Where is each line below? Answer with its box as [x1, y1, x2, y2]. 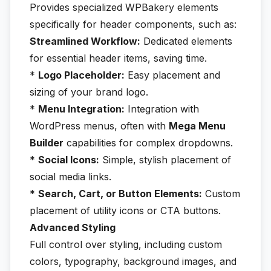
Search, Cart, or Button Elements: [38, 188, 202, 200]
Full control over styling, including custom [30, 238, 222, 250]
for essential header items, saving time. [30, 52, 207, 64]
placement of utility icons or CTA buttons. [30, 204, 221, 217]
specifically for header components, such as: [30, 18, 237, 30]
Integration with [125, 103, 199, 115]
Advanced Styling [30, 221, 116, 233]
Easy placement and [125, 69, 220, 81]
